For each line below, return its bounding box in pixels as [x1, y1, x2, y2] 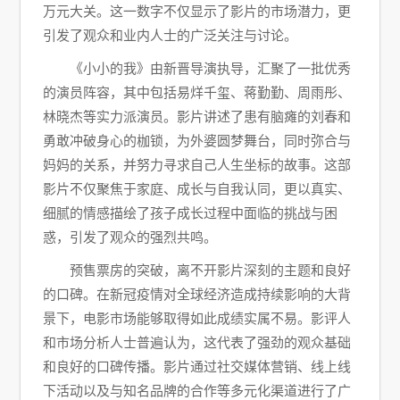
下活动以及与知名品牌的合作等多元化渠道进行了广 [43, 383, 352, 398]
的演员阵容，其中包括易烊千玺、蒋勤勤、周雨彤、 [43, 85, 352, 100]
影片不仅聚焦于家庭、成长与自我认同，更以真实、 [43, 181, 352, 196]
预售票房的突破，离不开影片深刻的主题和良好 [70, 262, 352, 278]
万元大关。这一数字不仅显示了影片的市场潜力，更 [43, 4, 352, 19]
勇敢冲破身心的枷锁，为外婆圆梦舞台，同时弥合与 [43, 133, 352, 148]
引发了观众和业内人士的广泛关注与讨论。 [43, 28, 298, 43]
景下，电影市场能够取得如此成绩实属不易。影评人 [43, 311, 352, 326]
